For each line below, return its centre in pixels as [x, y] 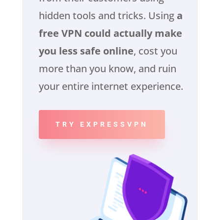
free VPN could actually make [110, 33]
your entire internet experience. [111, 86]
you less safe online [86, 51]
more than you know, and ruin [107, 68]
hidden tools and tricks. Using [108, 15]
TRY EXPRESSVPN [102, 124]
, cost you [155, 51]
